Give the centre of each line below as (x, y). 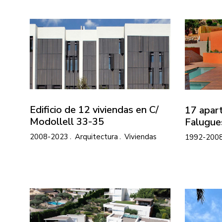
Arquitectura (96, 137)
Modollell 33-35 (67, 121)
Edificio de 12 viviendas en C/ (94, 110)
